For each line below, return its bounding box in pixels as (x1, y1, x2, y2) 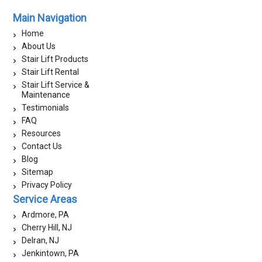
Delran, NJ (22, 235, 60, 245)
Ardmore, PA (22, 209, 70, 219)
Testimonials (22, 102, 70, 112)
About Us (22, 41, 56, 51)
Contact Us (22, 141, 63, 151)
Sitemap (22, 167, 54, 177)
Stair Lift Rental (22, 67, 80, 77)
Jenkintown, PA (22, 248, 80, 258)
